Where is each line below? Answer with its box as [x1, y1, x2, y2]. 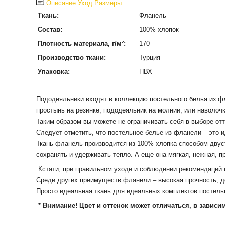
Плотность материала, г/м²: [37, 40, 126, 47]
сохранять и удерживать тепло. [36, 151, 133, 158]
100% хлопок [139, 26, 179, 33]
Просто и [36, 187, 63, 195]
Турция [139, 54, 160, 61]
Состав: [37, 26, 62, 33]
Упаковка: [37, 68, 70, 75]
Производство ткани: [37, 54, 106, 61]
